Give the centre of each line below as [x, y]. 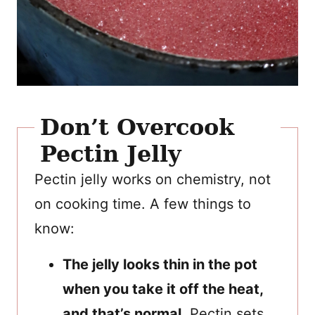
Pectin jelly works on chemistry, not [153, 179]
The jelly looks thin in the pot [160, 264]
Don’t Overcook [137, 127]
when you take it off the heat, [163, 289]
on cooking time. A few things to [143, 204]
